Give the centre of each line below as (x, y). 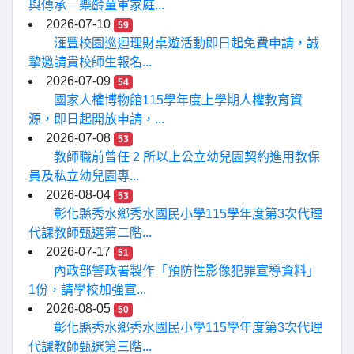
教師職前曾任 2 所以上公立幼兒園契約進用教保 (187, 157)
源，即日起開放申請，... (96, 119)
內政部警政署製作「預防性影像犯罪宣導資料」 (186, 271)
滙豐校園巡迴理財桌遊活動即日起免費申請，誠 (186, 43)
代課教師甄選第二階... (90, 233)
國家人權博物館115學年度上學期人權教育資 (178, 100)
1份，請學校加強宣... (87, 290)
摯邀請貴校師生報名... (90, 62)
